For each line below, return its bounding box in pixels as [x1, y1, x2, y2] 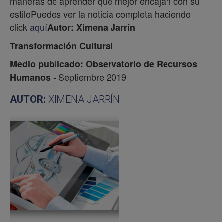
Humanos [10, 71, 53, 84]
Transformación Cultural [10, 39, 113, 53]
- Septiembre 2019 [53, 70, 129, 84]
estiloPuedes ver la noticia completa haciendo [10, 7, 191, 21]
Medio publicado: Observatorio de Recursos [10, 57, 197, 71]
